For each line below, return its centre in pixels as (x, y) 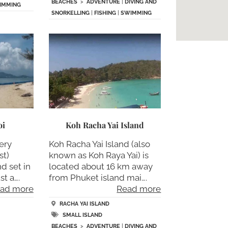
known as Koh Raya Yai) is (98, 155)
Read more (139, 189)
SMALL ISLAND (82, 215)
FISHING (105, 13)
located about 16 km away (101, 166)
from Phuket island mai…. (98, 178)
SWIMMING (136, 13)
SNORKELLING (70, 13)
